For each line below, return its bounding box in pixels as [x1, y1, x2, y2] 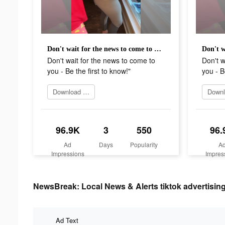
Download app [83, 86, 89, 96]
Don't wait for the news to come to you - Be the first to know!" [154, 45, 161, 53]
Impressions [51, 149, 84, 158]
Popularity [130, 140, 158, 149]
